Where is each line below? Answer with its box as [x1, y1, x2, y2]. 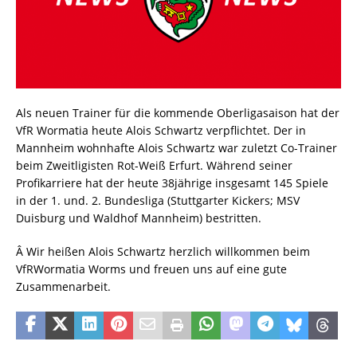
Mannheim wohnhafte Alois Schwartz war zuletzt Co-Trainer [16, 140, 337, 156]
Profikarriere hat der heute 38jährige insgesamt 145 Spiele [16, 175, 328, 191]
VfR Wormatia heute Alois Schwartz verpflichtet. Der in [16, 123, 306, 139]
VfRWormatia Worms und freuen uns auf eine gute [16, 261, 287, 277]
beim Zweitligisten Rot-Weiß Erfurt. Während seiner [16, 158, 292, 174]
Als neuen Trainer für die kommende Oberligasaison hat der [16, 105, 339, 121]
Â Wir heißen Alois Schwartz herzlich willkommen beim [16, 244, 310, 260]
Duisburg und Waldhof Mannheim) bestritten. [16, 210, 261, 226]
